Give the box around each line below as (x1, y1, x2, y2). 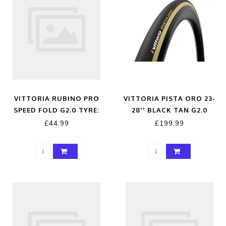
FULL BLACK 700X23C (17, 117, 96, 126)
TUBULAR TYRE (141, 117, 198, 126)
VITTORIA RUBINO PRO (14, 94, 99, 102)
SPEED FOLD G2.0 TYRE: (14, 105, 99, 114)
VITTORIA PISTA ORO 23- (124, 94, 215, 102)
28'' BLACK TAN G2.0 (131, 105, 208, 114)
